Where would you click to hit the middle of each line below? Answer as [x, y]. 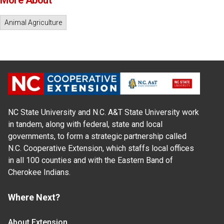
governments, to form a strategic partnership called [97, 136]
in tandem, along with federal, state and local [85, 124]
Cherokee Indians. [39, 172]
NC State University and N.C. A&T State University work [103, 112]
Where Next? [34, 197]
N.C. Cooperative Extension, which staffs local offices [101, 148]
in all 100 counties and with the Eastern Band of [90, 160]
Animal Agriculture [33, 23]
